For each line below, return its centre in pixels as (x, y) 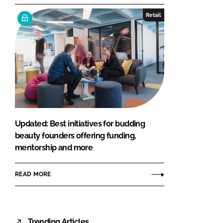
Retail (154, 15)
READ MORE (33, 174)
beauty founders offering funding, (76, 135)
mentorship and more (54, 147)
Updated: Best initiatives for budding (80, 123)
